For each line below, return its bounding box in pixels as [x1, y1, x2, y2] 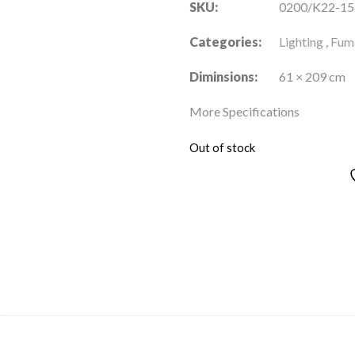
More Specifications [189, 104, 300, 120]
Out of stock [189, 140, 255, 155]
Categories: [189, 34, 261, 50]
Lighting [279, 34, 323, 50]
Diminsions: [189, 69, 258, 85]
